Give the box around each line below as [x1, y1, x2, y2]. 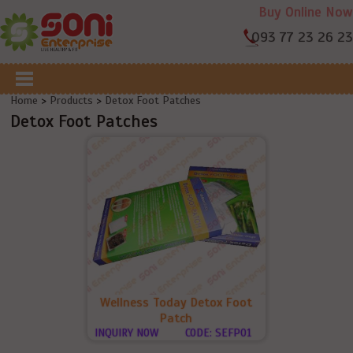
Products [50, 94, 94, 107]
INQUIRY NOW [95, 326, 159, 340]
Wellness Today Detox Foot [100, 295, 253, 310]
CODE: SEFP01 [184, 326, 251, 340]
